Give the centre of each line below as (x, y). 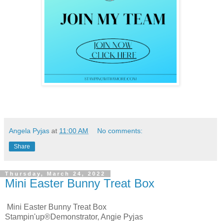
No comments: (120, 130)
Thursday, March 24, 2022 (55, 173)
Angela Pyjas (29, 130)
